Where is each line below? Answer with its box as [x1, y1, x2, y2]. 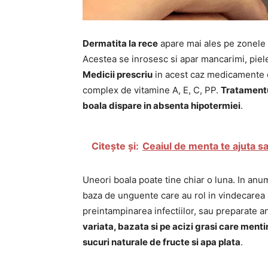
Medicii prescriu [83, 69, 153, 81]
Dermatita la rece [83, 38, 158, 50]
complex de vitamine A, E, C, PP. [83, 84, 221, 96]
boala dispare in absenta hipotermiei [83, 100, 240, 112]
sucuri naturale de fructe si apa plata [83, 236, 240, 248]
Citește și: [92, 140, 139, 153]
